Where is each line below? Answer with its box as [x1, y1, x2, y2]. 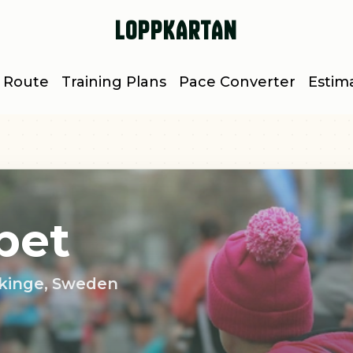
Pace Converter [179, 73, 295, 91]
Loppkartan [115, 14, 238, 47]
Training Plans [61, 73, 166, 91]
